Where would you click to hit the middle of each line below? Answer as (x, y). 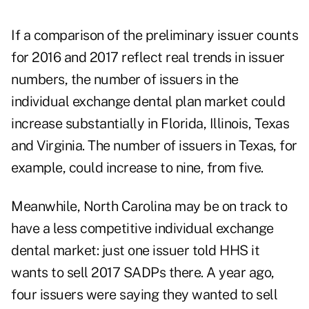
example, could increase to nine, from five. (137, 168)
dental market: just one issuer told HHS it (135, 251)
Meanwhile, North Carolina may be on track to (149, 207)
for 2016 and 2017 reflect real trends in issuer (148, 58)
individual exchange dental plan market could (148, 102)
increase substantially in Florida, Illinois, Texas (150, 124)
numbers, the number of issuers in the (125, 80)
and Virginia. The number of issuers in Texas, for (154, 146)
